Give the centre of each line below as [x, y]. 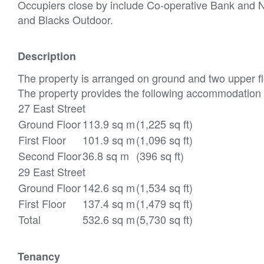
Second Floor [50, 155]
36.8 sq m [106, 155]
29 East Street [52, 171]
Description [47, 56]
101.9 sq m [109, 139]
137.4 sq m [109, 203]
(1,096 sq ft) [164, 139]
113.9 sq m [109, 123]
